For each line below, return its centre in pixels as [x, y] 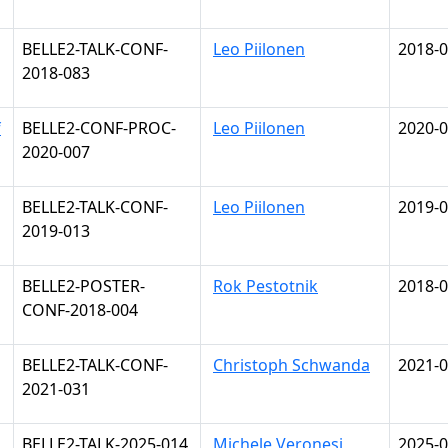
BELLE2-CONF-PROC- [99, 128]
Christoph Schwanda [291, 365]
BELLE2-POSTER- [83, 286]
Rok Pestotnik [265, 286]
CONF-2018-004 [80, 310]
